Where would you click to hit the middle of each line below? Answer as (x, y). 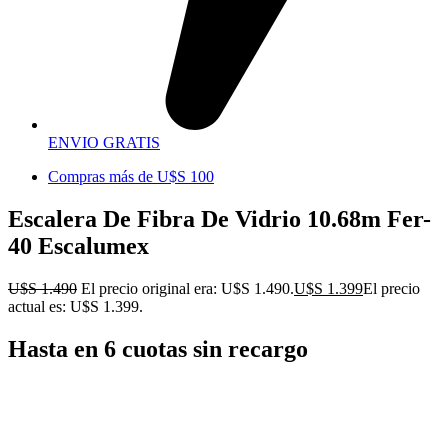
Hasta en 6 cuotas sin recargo (158, 348)
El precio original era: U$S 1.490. (187, 288)
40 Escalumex (78, 246)
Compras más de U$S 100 (131, 177)
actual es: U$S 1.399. (75, 306)
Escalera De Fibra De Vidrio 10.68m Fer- (219, 219)
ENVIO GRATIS (104, 143)
